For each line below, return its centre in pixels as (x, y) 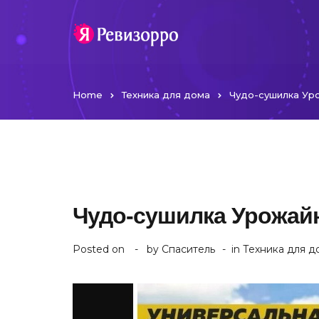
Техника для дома (166, 95)
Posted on (100, 249)
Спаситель (188, 249)
